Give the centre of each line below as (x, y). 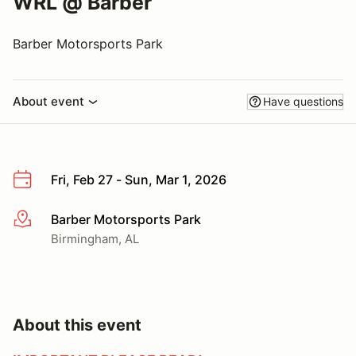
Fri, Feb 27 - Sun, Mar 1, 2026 (139, 180)
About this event (77, 325)
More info (41, 220)
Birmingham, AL (95, 238)
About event (48, 101)
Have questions (303, 101)
